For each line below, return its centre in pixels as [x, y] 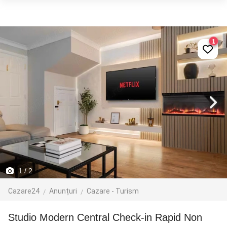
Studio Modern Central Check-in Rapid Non [11, 217]
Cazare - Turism [113, 191]
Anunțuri [63, 191]
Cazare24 [24, 191]
